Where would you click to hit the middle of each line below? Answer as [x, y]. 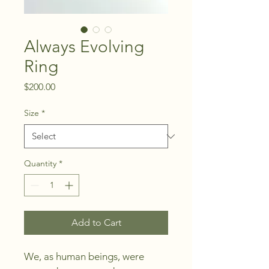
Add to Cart [96, 222]
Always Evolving [84, 47]
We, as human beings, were [85, 256]
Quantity [40, 163]
